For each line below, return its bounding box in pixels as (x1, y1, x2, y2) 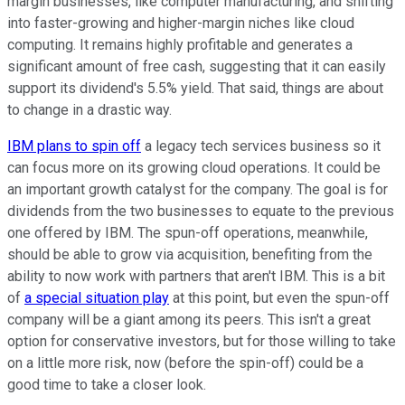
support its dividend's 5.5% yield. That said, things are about (7, 80, 383, 98)
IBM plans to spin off (7, 137, 141, 155)
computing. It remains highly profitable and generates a (7, 36, 353, 54)
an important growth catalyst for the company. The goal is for (7, 181, 388, 199)
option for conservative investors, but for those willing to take (7, 333, 396, 351)
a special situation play (24, 289, 169, 307)
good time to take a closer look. (7, 376, 217, 394)
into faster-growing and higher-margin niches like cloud (7, 14, 354, 33)
